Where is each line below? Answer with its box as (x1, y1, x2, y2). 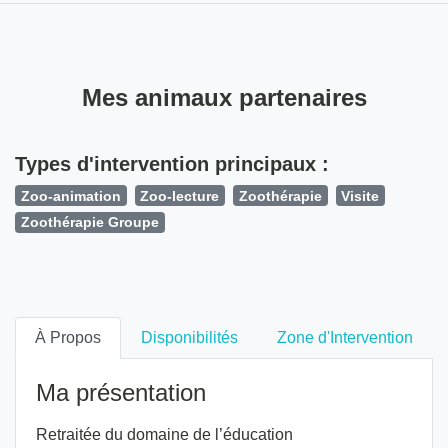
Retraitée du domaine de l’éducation (36, 425, 293, 443)
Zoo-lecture (140, 187, 220, 204)
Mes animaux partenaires (81, 83, 367, 111)
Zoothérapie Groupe (20, 214, 159, 231)
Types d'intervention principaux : (15, 152, 329, 175)
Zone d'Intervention (277, 328, 414, 346)
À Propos (34, 328, 101, 346)
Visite (341, 187, 380, 204)
